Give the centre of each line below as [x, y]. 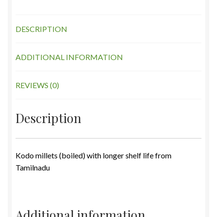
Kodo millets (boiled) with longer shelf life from [93, 155]
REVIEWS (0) [37, 85]
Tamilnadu [33, 168]
